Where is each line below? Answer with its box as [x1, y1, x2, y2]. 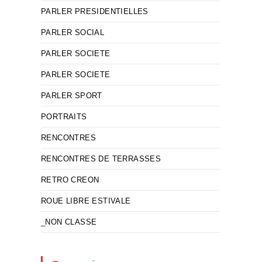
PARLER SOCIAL [41, 28, 105, 37]
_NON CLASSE [41, 218, 97, 226]
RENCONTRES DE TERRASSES [41, 154, 161, 163]
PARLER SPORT [41, 91, 102, 100]
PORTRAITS [41, 112, 87, 121]
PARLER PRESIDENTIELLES [41, 7, 149, 16]
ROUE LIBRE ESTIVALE [41, 196, 131, 205]
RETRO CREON [41, 175, 99, 184]
